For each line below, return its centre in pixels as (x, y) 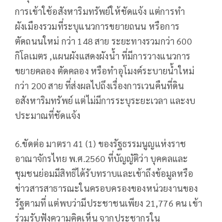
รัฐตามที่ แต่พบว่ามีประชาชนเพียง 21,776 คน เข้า (109, 203)
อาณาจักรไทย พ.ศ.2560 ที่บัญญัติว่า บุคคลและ (102, 159)
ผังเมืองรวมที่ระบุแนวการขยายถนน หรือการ (97, 26)
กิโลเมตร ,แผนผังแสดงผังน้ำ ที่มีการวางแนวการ (103, 56)
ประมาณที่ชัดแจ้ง (48, 115)
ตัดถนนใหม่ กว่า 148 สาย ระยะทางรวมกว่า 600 (103, 41)
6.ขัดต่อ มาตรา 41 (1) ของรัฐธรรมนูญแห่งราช (101, 144)
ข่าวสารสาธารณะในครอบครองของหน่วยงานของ (107, 188)
